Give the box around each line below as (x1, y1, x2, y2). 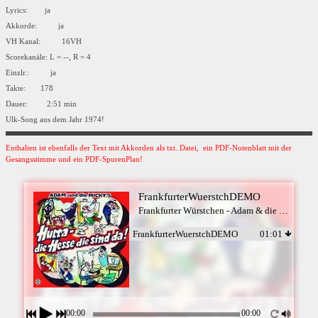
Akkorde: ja (6, 22, 68, 30)
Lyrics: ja (6, 6, 55, 14)
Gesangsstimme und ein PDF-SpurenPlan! (6, 155, 143, 163)
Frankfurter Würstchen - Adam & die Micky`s (278, 204, 288, 216)
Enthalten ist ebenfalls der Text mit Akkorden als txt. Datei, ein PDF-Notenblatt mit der (6, 143, 292, 152)
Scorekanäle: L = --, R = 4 (6, 53, 91, 61)
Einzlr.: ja (6, 69, 60, 77)
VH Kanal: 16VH (6, 38, 88, 45)
